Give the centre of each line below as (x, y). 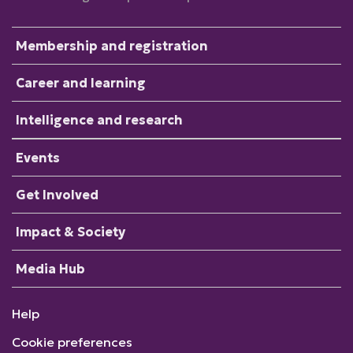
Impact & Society (71, 232)
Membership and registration (112, 46)
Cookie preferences (72, 342)
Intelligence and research (99, 120)
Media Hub (50, 269)
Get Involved (57, 195)
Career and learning (81, 83)
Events (38, 158)
